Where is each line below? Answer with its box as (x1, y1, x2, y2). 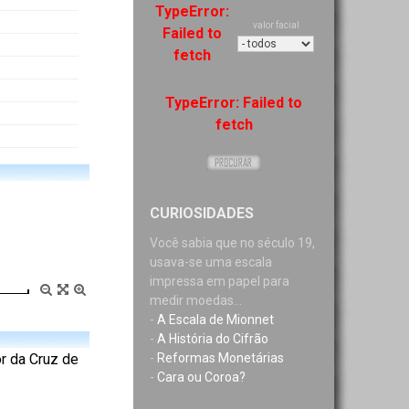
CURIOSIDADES (150, 204, 254, 222)
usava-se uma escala (150, 255, 272, 269)
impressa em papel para (150, 274, 289, 288)
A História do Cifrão (157, 331, 268, 346)
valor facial (252, 20, 299, 30)
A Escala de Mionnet (157, 312, 274, 327)
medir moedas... (150, 293, 242, 308)
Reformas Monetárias (157, 351, 284, 365)
